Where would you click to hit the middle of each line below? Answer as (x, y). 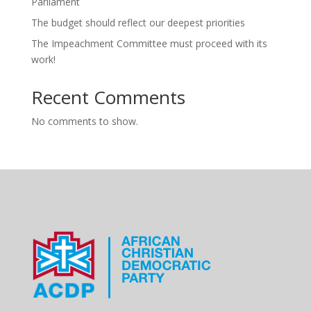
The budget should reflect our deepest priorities (138, 23)
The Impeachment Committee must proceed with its (149, 43)
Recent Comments (108, 97)
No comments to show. (84, 121)
